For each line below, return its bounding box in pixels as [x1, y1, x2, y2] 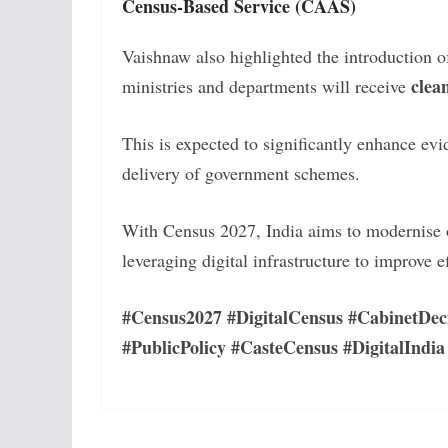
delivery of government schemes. [122, 160, 360, 185]
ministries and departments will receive [122, 73, 411, 98]
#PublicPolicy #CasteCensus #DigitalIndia [122, 333, 445, 360]
